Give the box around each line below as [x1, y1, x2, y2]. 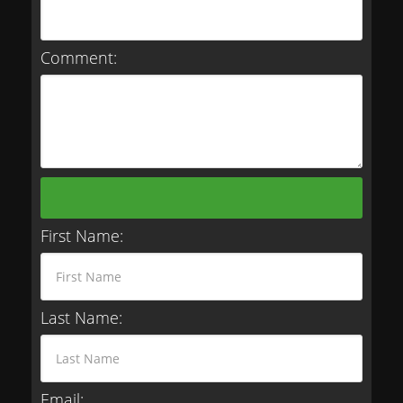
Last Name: [40, 307, 122, 328]
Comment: [40, 47, 117, 68]
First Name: [40, 225, 123, 246]
